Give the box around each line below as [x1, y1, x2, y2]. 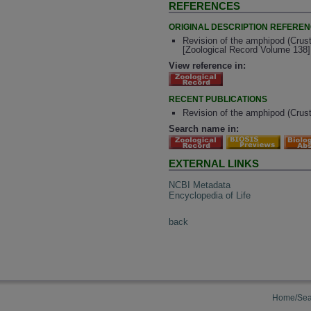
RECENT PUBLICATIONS [169, 94, 268, 104]
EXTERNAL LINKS [169, 158, 260, 170]
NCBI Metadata [169, 179, 231, 190]
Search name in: [169, 124, 239, 135]
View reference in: [169, 60, 246, 71]
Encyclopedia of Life [169, 190, 251, 201]
